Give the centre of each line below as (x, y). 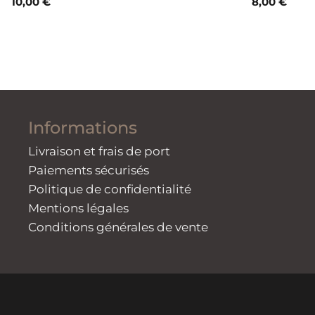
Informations (83, 128)
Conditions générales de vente (118, 227)
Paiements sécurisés (89, 171)
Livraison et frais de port (99, 152)
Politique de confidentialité (110, 189)
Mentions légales (78, 208)
